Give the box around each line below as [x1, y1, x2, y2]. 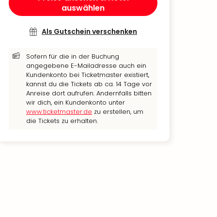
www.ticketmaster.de [26, 107, 92, 116]
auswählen [62, 2, 105, 14]
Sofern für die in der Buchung [26, 52, 119, 61]
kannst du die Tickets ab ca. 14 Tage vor [26, 79, 152, 89]
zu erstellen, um [92, 107, 143, 116]
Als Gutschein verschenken [42, 27, 137, 36]
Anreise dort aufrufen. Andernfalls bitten [26, 89, 152, 98]
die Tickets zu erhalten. [26, 116, 98, 125]
